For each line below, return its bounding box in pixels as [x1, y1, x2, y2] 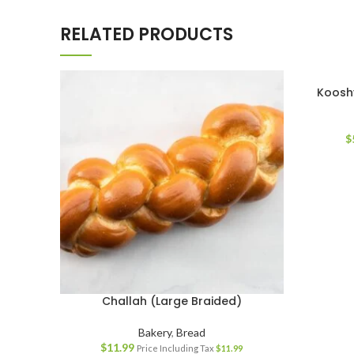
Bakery [137, 325, 171, 339]
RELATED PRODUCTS [60, 22, 233, 47]
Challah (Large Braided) [101, 292, 242, 309]
